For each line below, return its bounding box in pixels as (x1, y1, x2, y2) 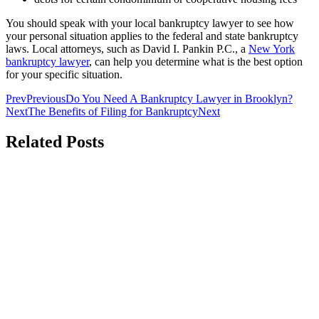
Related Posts (6, 132, 104, 151)
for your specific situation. (6, 68, 122, 80)
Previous (26, 92, 66, 105)
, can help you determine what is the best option (89, 55, 303, 68)
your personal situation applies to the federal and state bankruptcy (6, 29, 298, 42)
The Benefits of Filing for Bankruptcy (28, 105, 198, 117)
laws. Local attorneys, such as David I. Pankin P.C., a (6, 42, 249, 55)
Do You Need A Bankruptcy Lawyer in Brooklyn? (66, 92, 293, 105)
